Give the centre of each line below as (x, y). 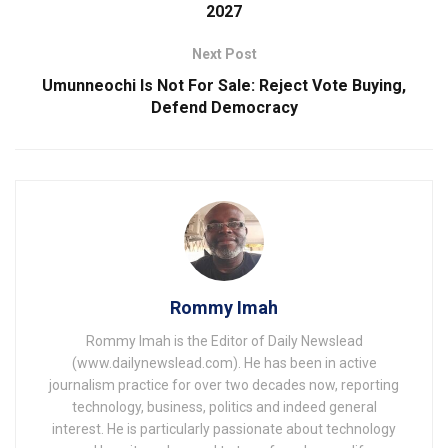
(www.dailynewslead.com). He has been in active (224, 362)
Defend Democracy (224, 107)
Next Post (224, 53)
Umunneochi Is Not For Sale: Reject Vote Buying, (224, 85)
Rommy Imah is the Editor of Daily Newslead (224, 340)
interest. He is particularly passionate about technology (224, 428)
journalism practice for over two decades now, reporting (224, 384)
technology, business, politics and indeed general (224, 406)
